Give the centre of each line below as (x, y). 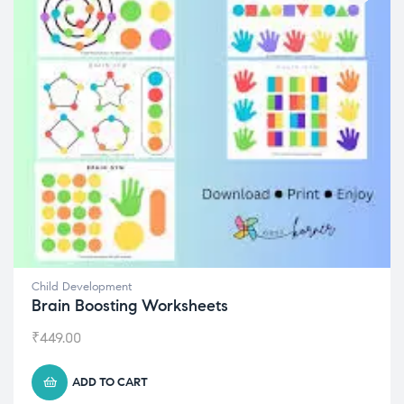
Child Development (82, 286)
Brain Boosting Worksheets (130, 305)
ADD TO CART (110, 382)
